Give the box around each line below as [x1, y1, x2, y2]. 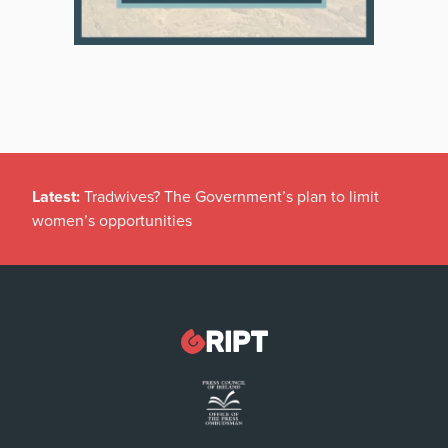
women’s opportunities [32, 210, 192, 231]
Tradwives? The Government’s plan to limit [84, 186, 379, 207]
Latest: [32, 186, 84, 207]
